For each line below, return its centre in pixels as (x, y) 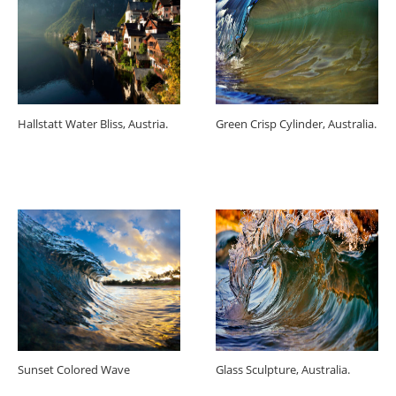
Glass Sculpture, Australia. (283, 370)
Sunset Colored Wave (74, 370)
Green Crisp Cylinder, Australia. (296, 123)
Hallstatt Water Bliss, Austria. (93, 123)
